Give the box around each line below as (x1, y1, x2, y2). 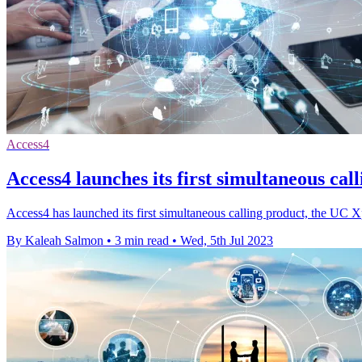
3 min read (115, 234, 169, 248)
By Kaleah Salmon (6, 234, 103, 248)
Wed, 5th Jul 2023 (180, 234, 273, 248)
